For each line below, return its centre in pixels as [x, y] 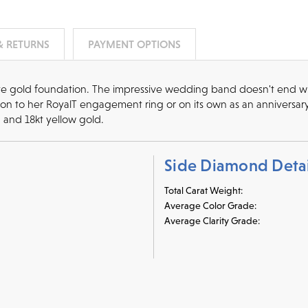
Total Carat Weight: [203, 190]
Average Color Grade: [210, 205]
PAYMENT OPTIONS [134, 44]
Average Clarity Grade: [212, 220]
